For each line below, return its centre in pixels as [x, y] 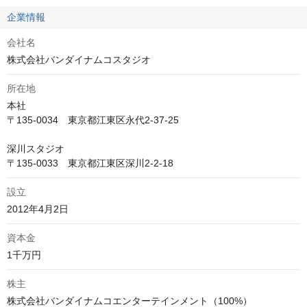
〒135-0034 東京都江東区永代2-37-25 [93, 120]
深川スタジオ [36, 149]
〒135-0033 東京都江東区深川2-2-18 [90, 163]
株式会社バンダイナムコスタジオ [79, 60]
